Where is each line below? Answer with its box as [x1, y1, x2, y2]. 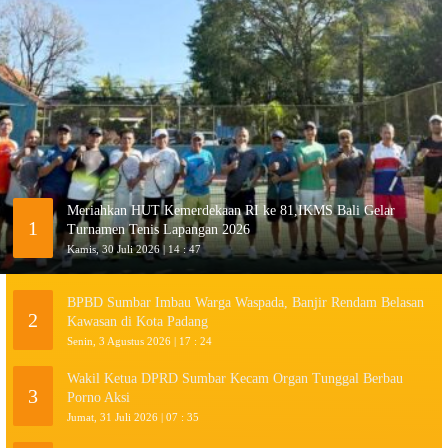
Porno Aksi [67, 389, 130, 405]
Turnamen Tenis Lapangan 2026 [67, 221, 250, 237]
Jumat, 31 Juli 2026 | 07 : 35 [67, 410, 199, 423]
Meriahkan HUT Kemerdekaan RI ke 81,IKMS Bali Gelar [67, 202, 395, 218]
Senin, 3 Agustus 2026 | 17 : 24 [67, 334, 212, 347]
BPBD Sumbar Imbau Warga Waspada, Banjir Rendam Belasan [67, 294, 424, 310]
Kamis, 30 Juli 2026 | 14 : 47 [67, 242, 201, 255]
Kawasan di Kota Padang [67, 313, 208, 329]
